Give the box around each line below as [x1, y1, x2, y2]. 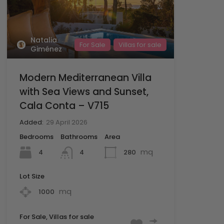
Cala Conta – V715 [19, 99, 109, 113]
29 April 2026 [45, 117, 87, 127]
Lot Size [19, 171, 44, 181]
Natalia [30, 35, 57, 45]
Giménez [30, 44, 62, 54]
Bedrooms [19, 132, 53, 142]
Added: [19, 117, 43, 127]
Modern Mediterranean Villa [19, 71, 151, 85]
